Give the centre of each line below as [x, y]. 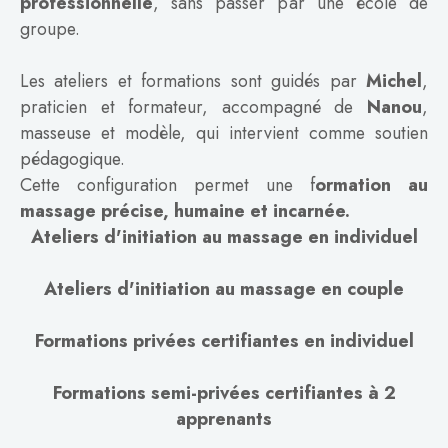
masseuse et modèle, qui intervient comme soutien [224, 132]
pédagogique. [72, 158]
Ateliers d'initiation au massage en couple [224, 288]
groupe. [50, 28]
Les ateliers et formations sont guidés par [193, 80]
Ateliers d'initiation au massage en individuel [224, 236]
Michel [394, 80]
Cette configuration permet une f [167, 184]
